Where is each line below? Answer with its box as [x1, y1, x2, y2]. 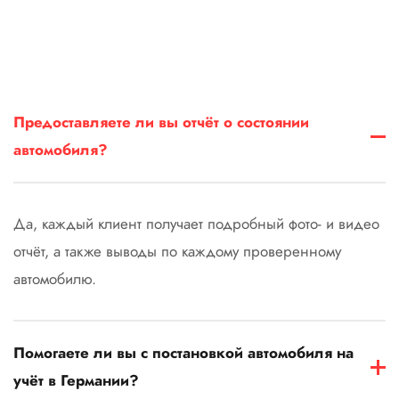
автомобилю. [13, 268, 96, 289]
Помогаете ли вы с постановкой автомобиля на [13, 342, 354, 363]
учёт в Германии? [13, 370, 139, 391]
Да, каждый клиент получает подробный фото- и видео [13, 213, 379, 234]
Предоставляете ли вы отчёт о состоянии [13, 111, 309, 133]
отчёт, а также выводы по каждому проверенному [13, 240, 341, 262]
